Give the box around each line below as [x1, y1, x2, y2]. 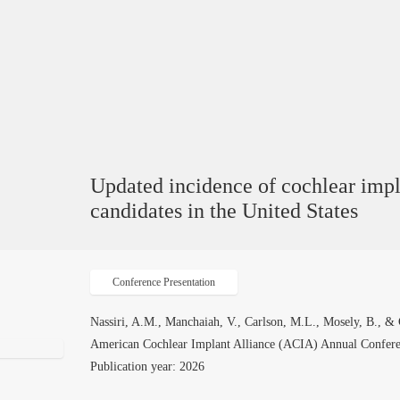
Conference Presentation [112, 276, 216, 288]
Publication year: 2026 [90, 360, 205, 373]
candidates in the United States [90, 199, 359, 222]
